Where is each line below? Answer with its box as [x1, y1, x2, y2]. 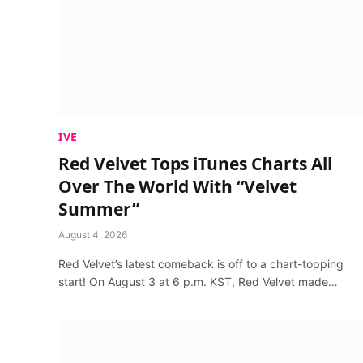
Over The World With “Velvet [58, 175, 297, 198]
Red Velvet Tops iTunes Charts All [58, 152, 332, 175]
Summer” [58, 198, 139, 220]
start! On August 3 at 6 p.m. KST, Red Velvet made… [58, 275, 338, 288]
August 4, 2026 [58, 228, 127, 241]
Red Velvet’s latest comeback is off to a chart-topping [58, 257, 344, 271]
